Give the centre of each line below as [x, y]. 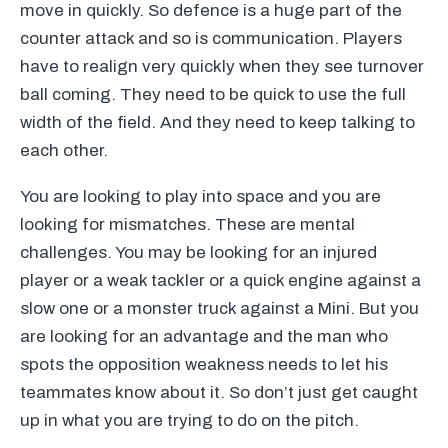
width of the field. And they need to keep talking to [217, 122]
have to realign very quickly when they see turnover [222, 66]
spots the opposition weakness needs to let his [204, 364]
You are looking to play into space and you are [200, 196]
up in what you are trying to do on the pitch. [189, 420]
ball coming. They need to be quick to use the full [213, 94]
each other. [64, 150]
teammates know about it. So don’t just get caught [219, 392]
